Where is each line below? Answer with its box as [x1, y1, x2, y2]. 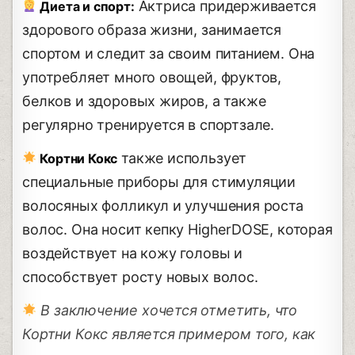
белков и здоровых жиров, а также [22, 92, 266, 109]
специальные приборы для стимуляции [22, 173, 296, 190]
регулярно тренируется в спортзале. [22, 116, 275, 133]
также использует [117, 149, 247, 166]
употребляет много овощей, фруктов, [22, 68, 282, 86]
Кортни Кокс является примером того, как [22, 325, 316, 342]
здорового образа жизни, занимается [22, 21, 282, 38]
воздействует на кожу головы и [22, 244, 242, 261]
